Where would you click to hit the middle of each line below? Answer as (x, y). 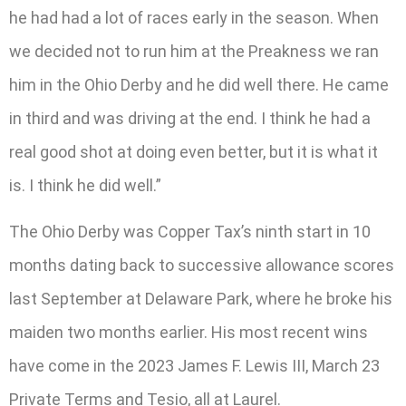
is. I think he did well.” (85, 185)
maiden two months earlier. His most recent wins (188, 333)
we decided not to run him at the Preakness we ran (194, 51)
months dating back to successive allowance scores (202, 266)
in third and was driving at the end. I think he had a (190, 118)
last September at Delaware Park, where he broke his (201, 299)
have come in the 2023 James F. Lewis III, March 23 (194, 366)
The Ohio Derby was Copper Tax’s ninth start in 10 (190, 232)
